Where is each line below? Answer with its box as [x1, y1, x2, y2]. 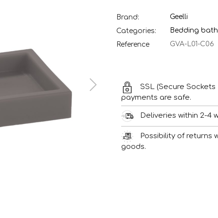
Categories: [116, 27, 156, 35]
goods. [121, 143, 146, 151]
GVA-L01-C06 [170, 40, 214, 48]
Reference [116, 40, 149, 48]
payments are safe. [121, 93, 191, 102]
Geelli [170, 13, 188, 20]
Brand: [116, 13, 139, 21]
